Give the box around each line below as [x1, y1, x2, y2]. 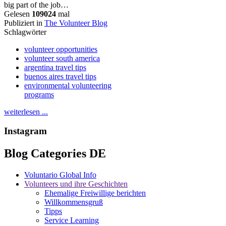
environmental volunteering [24, 81, 111, 90]
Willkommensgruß [44, 198, 103, 207]
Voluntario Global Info [24, 171, 96, 180]
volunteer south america [24, 53, 100, 63]
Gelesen [4, 9, 32, 18]
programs [24, 90, 54, 99]
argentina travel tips [24, 63, 86, 72]
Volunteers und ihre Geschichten [24, 180, 128, 189]
